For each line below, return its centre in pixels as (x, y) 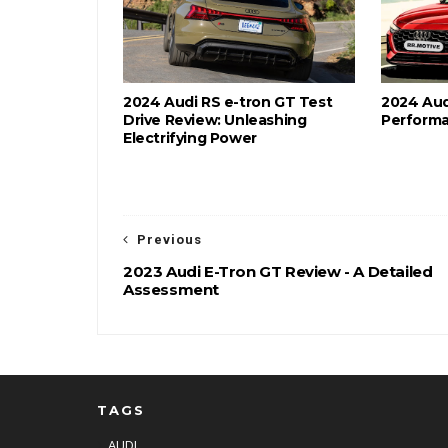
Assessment (171, 289)
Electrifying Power (190, 138)
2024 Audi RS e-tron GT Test (228, 102)
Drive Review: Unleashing (215, 120)
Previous (169, 239)
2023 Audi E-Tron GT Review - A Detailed (278, 271)
